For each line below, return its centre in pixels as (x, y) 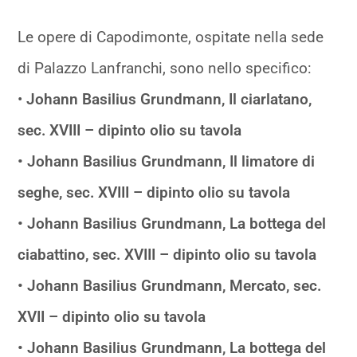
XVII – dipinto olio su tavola (112, 316)
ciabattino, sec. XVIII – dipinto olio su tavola (167, 254)
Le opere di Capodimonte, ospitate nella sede (171, 37)
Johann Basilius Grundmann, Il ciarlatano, (167, 99)
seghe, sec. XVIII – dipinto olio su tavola (154, 192)
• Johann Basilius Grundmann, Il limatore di (167, 161)
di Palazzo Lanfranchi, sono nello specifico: (165, 68)
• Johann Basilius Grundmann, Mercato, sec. (170, 285)
